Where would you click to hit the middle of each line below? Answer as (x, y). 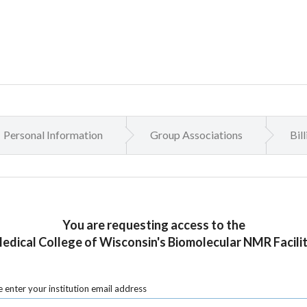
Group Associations (196, 135)
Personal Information (53, 135)
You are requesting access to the (153, 224)
